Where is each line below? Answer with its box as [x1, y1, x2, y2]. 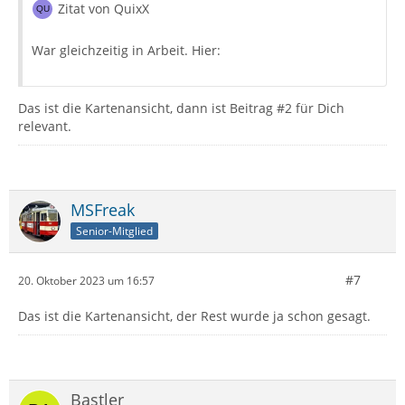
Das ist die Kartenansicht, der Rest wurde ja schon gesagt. [18, 307, 371, 325]
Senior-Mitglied [76, 223, 153, 240]
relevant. [18, 118, 71, 136]
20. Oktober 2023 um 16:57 [18, 272, 155, 288]
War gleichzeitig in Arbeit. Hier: [32, 42, 221, 60]
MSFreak [71, 199, 135, 221]
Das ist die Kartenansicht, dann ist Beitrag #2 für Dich [18, 99, 344, 118]
